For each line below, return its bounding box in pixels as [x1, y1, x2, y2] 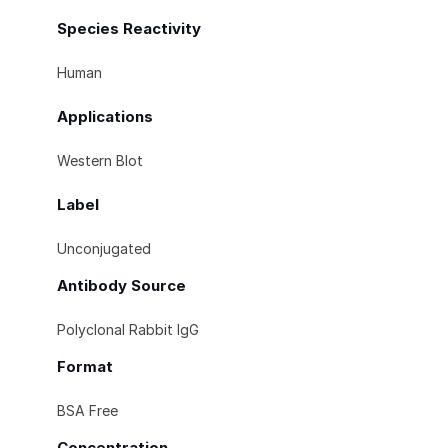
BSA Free [57, 402, 118, 420]
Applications [57, 107, 153, 127]
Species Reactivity [57, 19, 201, 39]
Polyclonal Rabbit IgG [57, 321, 199, 339]
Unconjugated [57, 240, 151, 258]
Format [57, 357, 113, 377]
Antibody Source [57, 276, 186, 296]
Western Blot [57, 152, 143, 170]
